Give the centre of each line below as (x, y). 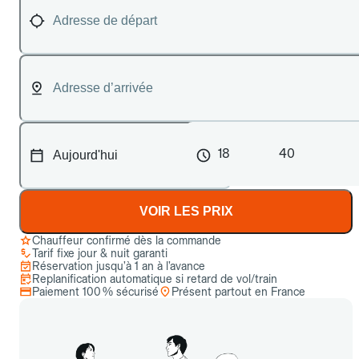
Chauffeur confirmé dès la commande (127, 240)
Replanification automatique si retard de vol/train (155, 279)
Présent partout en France (238, 292)
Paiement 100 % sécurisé (95, 292)
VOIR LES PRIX (186, 211)
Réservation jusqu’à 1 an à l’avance (119, 266)
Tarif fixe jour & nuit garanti (100, 253)
